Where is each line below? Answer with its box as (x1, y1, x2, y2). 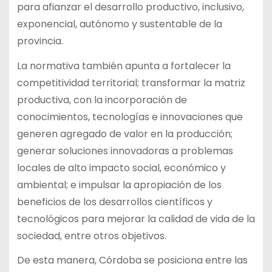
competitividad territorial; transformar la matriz (16, 75, 245, 90)
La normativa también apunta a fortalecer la (16, 58, 231, 73)
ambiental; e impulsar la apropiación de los (16, 177, 222, 192)
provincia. (16, 33, 63, 48)
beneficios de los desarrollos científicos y (16, 194, 212, 209)
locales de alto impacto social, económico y (16, 160, 226, 175)
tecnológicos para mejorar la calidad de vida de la (16, 211, 255, 226)
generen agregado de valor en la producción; (16, 126, 233, 141)
